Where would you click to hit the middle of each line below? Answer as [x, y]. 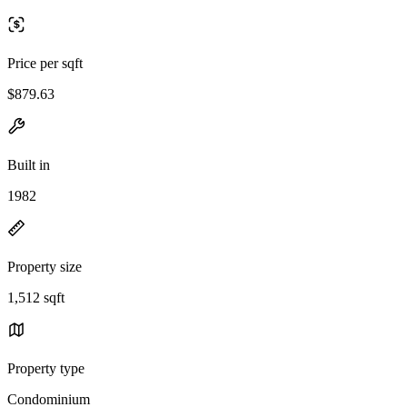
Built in [29, 164]
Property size [45, 266]
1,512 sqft [36, 297]
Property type [46, 368]
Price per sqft [45, 63]
